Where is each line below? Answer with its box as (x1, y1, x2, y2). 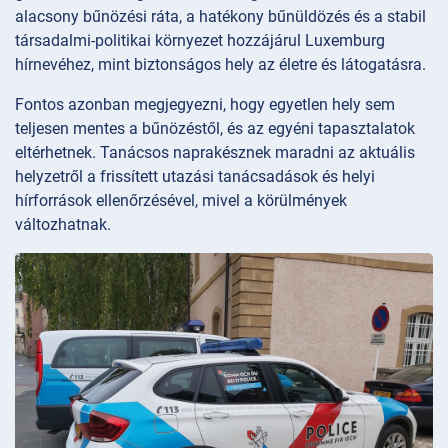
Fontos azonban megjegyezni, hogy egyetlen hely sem (15, 95, 395, 115)
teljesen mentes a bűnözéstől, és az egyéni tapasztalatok (15, 119, 415, 139)
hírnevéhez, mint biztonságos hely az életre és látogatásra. (15, 55, 426, 75)
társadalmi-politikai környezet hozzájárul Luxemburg (15, 31, 385, 51)
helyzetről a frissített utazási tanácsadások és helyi (15, 167, 375, 187)
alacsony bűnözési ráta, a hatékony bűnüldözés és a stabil (15, 7, 426, 27)
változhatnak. (15, 215, 111, 235)
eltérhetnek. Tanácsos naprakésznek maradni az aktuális (15, 143, 415, 163)
